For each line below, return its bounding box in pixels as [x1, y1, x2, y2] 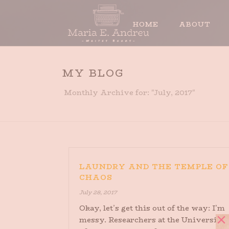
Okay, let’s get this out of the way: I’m [79, 202, 225, 214]
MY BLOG [62, 65, 124, 81]
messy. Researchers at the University [79, 214, 225, 225]
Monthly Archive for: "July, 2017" [64, 87, 195, 98]
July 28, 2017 [79, 188, 117, 197]
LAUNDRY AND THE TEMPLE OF [79, 161, 228, 172]
